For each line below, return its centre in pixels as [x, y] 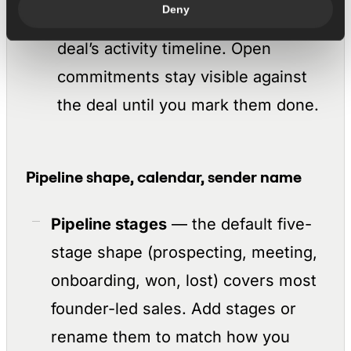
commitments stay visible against [182, 77]
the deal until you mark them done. [188, 105]
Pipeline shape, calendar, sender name [164, 177]
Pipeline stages [109, 224]
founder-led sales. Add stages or [174, 309]
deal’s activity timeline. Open [164, 49]
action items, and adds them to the [188, 20]
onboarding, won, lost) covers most [184, 280]
